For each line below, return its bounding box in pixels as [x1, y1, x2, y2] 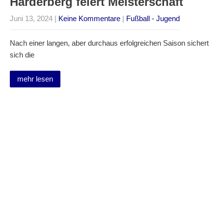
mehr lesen [17, 75, 53, 83]
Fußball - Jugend [126, 14, 180, 23]
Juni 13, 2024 [10, 14, 53, 23]
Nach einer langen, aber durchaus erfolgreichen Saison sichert [10, 39, 209, 47]
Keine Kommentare [58, 14, 120, 23]
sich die [10, 51, 34, 59]
